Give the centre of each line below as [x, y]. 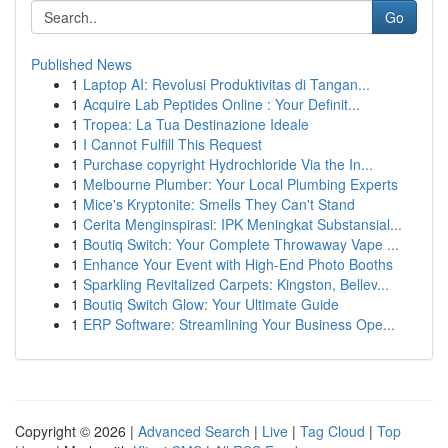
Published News [81, 64]
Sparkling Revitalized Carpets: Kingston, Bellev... [236, 284]
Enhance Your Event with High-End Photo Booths [238, 264]
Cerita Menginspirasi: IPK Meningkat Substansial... [242, 224]
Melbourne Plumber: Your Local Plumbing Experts [240, 184]
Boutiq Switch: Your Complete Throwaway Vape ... [241, 244]
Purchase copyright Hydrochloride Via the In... [228, 164]
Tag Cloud [332, 431]
